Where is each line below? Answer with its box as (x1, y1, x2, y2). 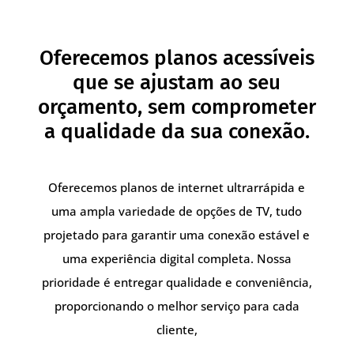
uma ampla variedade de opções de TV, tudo (51, 203, 303, 220)
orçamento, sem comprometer (37, 95, 316, 120)
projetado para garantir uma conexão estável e (43, 227, 311, 243)
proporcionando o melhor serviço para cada (54, 298, 299, 314)
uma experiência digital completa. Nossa (62, 250, 292, 267)
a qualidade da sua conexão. (43, 119, 310, 145)
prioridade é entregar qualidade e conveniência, (41, 274, 312, 291)
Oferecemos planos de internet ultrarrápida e (48, 179, 306, 196)
